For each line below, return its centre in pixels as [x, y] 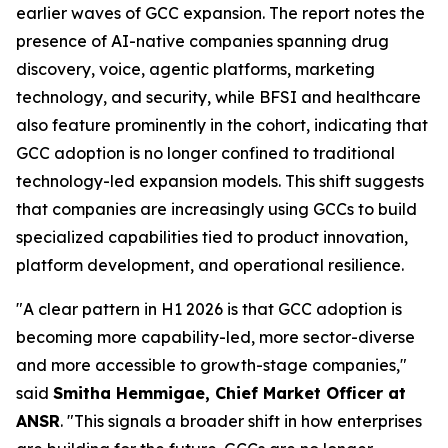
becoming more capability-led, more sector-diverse [215, 336]
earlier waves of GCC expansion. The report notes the [220, 12]
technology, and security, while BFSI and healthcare [218, 96]
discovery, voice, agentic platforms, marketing [195, 68]
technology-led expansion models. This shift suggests [220, 180]
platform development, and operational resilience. [210, 264]
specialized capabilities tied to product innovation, [212, 236]
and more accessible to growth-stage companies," [211, 364]
